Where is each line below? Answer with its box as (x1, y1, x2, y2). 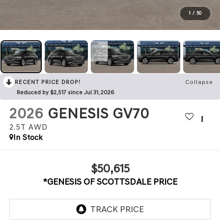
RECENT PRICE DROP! (15, 79, 81, 86)
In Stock (13, 133, 43, 142)
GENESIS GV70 (47, 105, 149, 123)
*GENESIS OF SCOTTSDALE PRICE (43, 176, 177, 187)
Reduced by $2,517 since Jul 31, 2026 (17, 89, 114, 96)
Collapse (185, 79, 213, 86)
